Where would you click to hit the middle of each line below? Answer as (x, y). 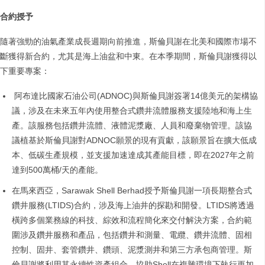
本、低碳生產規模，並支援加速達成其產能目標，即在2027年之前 (133, 155)
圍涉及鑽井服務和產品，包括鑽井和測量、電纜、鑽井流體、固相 (132, 235)
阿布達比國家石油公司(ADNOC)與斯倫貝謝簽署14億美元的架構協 (135, 96)
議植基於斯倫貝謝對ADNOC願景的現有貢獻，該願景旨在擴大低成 (134, 140)
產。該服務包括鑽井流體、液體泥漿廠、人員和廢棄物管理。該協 (132, 126)
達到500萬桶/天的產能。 (57, 170)
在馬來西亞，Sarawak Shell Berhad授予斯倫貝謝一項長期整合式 (132, 191)
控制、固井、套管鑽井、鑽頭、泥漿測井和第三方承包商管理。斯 (132, 250)
